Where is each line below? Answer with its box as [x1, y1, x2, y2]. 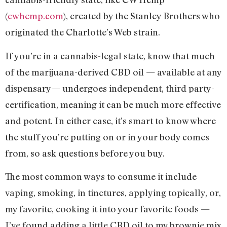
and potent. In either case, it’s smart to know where [5, 115, 216, 126]
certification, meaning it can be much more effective [5, 98, 221, 110]
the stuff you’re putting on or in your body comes [5, 131, 209, 142]
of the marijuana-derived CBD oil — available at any [5, 66, 221, 78]
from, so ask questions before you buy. [5, 147, 165, 159]
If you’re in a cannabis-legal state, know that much [5, 50, 215, 61]
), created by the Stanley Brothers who [63, 10, 220, 22]
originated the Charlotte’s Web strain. [5, 26, 160, 38]
